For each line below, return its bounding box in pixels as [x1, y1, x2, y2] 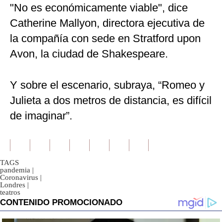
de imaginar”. [10, 110, 72, 122]
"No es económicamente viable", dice [10, 1, 188, 14]
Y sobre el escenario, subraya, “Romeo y [10, 79, 205, 92]
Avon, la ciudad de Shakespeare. [10, 48, 168, 60]
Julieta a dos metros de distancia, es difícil [10, 94, 212, 107]
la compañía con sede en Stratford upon [10, 32, 201, 45]
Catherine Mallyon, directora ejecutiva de [10, 17, 205, 30]
